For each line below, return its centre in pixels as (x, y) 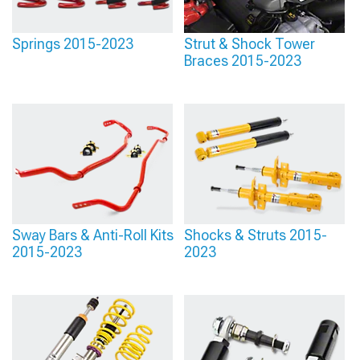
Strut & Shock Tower (250, 44)
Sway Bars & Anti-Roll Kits (93, 235)
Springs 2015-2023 (73, 44)
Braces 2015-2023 (243, 61)
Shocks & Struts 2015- (256, 235)
